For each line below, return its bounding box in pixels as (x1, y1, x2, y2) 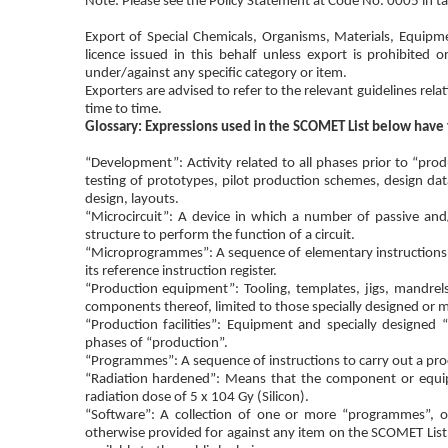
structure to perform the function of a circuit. (84, 227, 355, 243)
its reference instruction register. (84, 263, 277, 279)
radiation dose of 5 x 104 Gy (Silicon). (84, 389, 309, 405)
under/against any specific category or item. (84, 65, 347, 81)
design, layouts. (84, 191, 179, 207)
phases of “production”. (84, 335, 228, 351)
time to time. (84, 101, 162, 117)
